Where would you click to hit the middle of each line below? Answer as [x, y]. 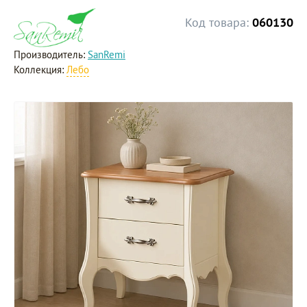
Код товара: [217, 22]
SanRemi [107, 54]
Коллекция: [40, 69]
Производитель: [51, 54]
